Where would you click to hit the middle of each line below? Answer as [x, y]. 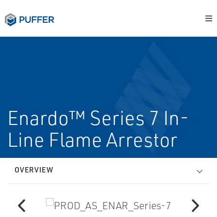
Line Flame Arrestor [92, 139]
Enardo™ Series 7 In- [98, 118]
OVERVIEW [34, 170]
